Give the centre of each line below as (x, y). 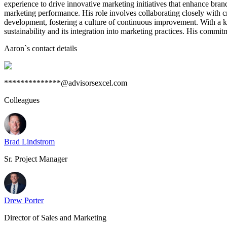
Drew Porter (24, 200)
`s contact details (51, 48)
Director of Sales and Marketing (55, 218)
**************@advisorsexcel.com (66, 83)
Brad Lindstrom (29, 142)
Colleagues (22, 100)
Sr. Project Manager (36, 159)
